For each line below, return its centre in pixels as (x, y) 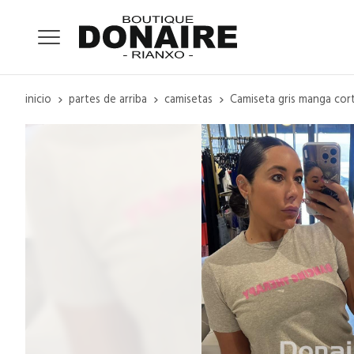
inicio (38, 100)
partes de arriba (108, 100)
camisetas (188, 100)
